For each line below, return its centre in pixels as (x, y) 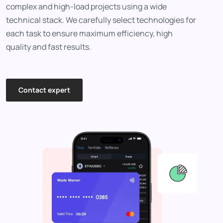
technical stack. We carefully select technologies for (101, 20)
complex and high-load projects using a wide (86, 7)
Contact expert (44, 90)
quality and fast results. (49, 47)
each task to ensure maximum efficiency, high (89, 34)
